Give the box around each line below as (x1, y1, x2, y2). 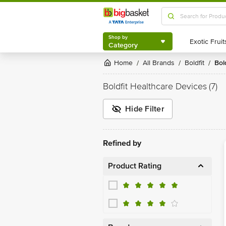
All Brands (147, 59, 175, 67)
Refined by (103, 138, 141, 148)
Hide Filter (125, 103, 164, 114)
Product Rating (108, 161, 161, 171)
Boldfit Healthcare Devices (103, 81, 207, 92)
